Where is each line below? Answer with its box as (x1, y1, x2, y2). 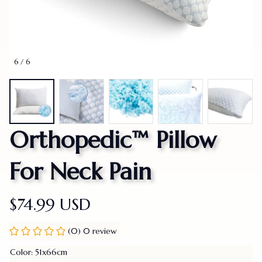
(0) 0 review (68, 225, 117, 236)
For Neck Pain (9, 156, 151, 186)
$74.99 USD (9, 194, 91, 215)
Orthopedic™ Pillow (9, 125, 216, 154)
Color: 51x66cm (10, 246, 67, 257)
